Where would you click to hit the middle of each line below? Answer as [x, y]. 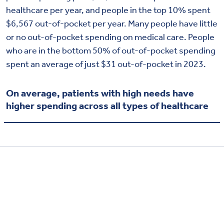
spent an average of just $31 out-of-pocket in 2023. [106, 63]
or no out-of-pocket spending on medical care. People [110, 36]
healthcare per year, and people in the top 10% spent [108, 9]
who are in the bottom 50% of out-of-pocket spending [111, 50]
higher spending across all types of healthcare [107, 105]
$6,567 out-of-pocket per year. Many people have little [112, 23]
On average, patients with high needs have [100, 92]
